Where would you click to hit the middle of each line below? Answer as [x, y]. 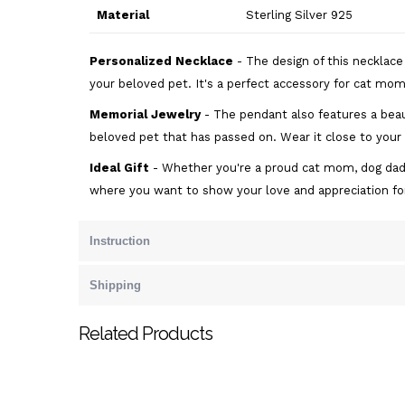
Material [123, 15]
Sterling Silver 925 [299, 15]
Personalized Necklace [161, 61]
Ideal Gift [119, 168]
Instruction [120, 241]
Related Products [146, 334]
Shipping [115, 285]
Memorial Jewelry [145, 114]
